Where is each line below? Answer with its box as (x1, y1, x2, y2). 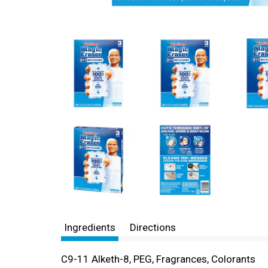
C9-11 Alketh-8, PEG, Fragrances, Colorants (61, 253, 255, 265)
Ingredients (64, 221, 115, 233)
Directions (130, 221, 176, 233)
